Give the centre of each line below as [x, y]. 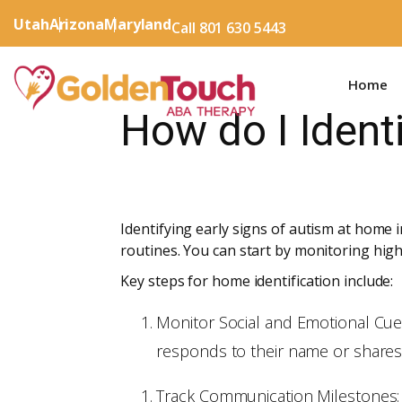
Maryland [138, 24]
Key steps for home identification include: [257, 281]
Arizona [76, 24]
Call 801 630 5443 [229, 28]
